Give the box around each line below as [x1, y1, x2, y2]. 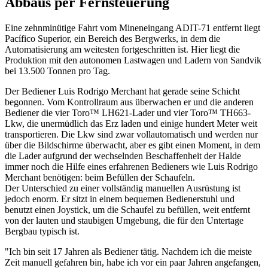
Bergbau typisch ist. [5, 226, 80, 236]
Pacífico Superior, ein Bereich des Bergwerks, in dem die [5, 33, 220, 44]
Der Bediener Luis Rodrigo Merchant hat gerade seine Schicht [5, 86, 240, 96]
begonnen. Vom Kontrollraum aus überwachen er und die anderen [5, 96, 254, 107]
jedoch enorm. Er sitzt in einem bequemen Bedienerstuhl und [5, 193, 234, 204]
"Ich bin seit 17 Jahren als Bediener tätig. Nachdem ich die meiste [5, 246, 252, 257]
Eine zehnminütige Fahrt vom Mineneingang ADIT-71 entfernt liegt [5, 22, 260, 33]
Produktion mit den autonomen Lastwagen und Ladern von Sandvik [5, 54, 261, 65]
